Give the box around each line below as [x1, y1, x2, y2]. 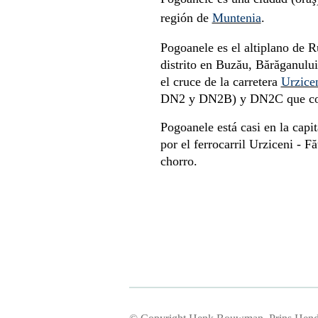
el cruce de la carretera [160, 74, 281, 89]
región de [160, 10, 212, 25]
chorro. [160, 153, 197, 168]
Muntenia [212, 10, 261, 25]
